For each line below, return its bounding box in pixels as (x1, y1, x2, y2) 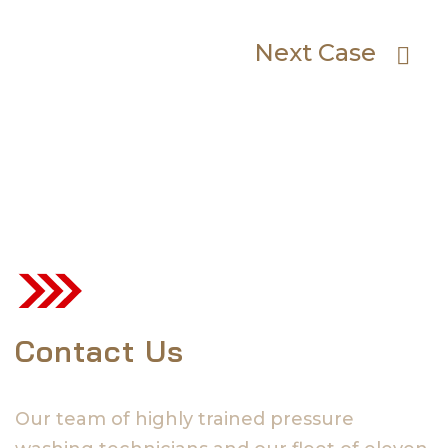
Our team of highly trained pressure (15, 407, 354, 430)
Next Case (254, 37, 376, 67)
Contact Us (15, 331, 184, 370)
